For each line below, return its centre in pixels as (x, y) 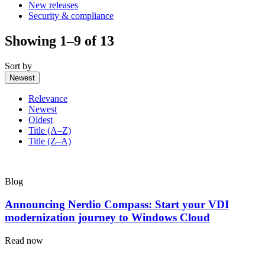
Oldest (41, 120)
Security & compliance (71, 16)
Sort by (18, 66)
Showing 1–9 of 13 (59, 41)
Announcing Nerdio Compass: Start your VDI (117, 204)
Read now (24, 240)
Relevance (48, 99)
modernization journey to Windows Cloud (107, 217)
